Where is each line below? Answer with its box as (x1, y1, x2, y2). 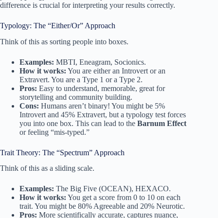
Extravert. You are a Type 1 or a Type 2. (19, 75, 143, 84)
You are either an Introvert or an (66, 66, 165, 75)
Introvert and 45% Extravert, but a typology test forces (19, 110, 186, 119)
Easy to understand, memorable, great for (37, 84, 165, 92)
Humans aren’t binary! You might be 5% (39, 101, 165, 110)
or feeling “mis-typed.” (19, 127, 90, 136)
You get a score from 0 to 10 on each (66, 193, 181, 202)
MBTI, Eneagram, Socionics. (54, 57, 146, 66)
